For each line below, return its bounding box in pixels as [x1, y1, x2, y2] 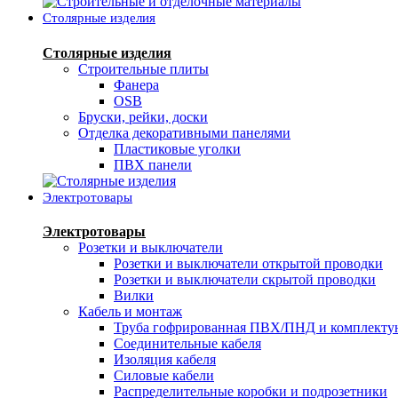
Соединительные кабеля [114, 335, 261, 351]
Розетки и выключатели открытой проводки [114, 255, 383, 271]
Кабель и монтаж [78, 303, 182, 319]
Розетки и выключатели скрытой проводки [114, 271, 376, 287]
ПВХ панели [114, 156, 192, 172]
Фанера [114, 76, 159, 92]
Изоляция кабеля [114, 351, 216, 367]
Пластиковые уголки [114, 140, 241, 156]
